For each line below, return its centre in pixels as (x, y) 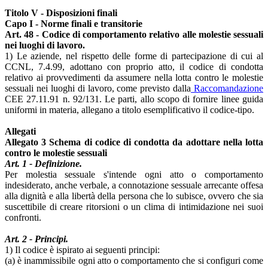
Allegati (20, 131)
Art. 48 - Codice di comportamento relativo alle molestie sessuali (134, 34)
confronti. (23, 217)
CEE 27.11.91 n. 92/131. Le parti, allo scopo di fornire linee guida (134, 99)
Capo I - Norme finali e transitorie (74, 23)
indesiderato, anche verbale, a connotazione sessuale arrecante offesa (134, 185)
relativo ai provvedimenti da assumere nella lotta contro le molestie (134, 77)
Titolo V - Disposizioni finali (61, 13)
